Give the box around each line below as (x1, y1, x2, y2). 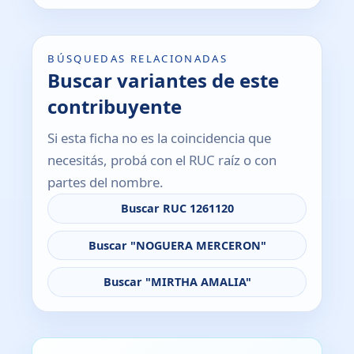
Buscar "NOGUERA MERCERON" (88, 237, 266, 253)
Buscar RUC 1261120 (120, 201, 234, 217)
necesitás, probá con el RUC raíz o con (47, 151, 277, 170)
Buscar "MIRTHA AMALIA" (103, 273, 251, 289)
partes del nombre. (47, 173, 164, 192)
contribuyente (47, 93, 183, 119)
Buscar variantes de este (47, 67, 280, 93)
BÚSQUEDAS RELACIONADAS (47, 51, 228, 66)
